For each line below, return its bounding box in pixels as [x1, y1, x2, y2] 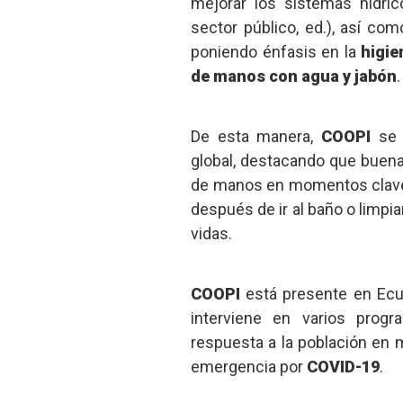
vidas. [190, 223, 232, 243]
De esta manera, [190, 126, 322, 146]
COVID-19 [306, 356, 380, 376]
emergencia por [190, 356, 307, 376]
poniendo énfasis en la [190, 41, 362, 61]
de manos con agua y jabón [190, 66, 397, 85]
